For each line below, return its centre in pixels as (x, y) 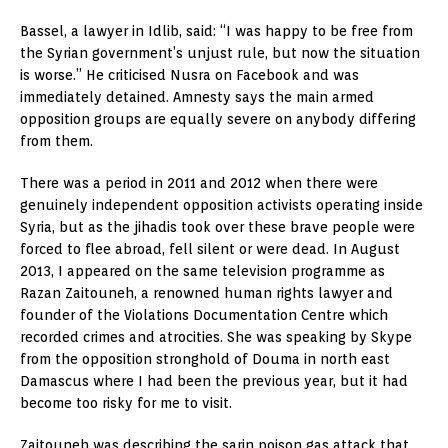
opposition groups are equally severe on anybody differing (218, 118)
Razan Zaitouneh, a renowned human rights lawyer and (206, 292)
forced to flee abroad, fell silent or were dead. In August (210, 248)
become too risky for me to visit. (126, 402)
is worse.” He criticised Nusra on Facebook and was (189, 74)
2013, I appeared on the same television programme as (202, 270)
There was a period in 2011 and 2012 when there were (199, 182)
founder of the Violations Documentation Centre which (204, 314)
